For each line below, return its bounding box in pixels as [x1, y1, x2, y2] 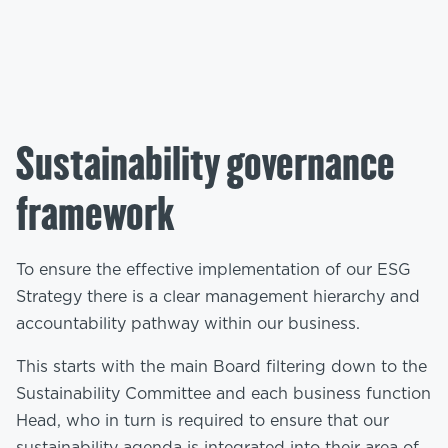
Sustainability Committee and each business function [16, 386, 431, 402]
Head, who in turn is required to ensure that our [16, 413, 389, 429]
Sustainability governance [16, 136, 395, 193]
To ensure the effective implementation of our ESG [16, 262, 411, 278]
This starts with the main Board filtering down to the [16, 359, 427, 375]
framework [16, 186, 175, 243]
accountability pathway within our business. [16, 316, 360, 332]
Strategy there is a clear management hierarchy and [16, 289, 420, 305]
